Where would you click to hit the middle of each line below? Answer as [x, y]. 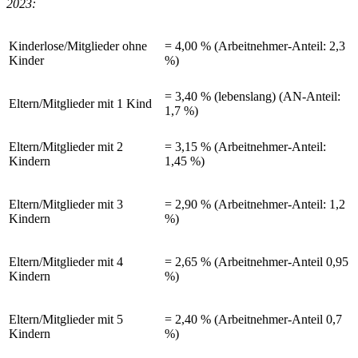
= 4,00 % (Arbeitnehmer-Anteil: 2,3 [255, 46]
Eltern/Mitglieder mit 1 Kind [80, 103]
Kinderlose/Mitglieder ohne [78, 46]
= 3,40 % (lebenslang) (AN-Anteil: [253, 96]
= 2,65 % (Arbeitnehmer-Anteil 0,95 [257, 261]
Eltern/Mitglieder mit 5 [66, 319]
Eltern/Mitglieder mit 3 [66, 204]
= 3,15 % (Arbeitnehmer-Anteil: [245, 146]
